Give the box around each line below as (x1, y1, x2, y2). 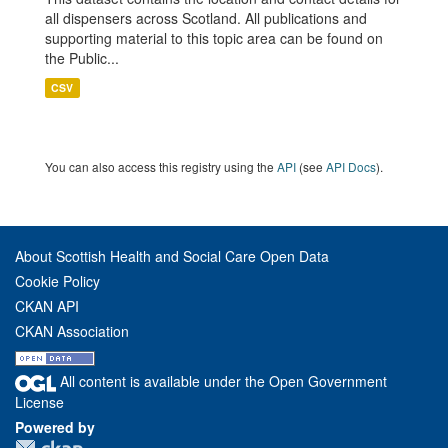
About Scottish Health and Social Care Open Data (15, 246, 329, 266)
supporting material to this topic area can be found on (45, 28, 383, 48)
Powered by (15, 416, 95, 437)
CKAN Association (15, 321, 129, 341)
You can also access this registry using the (45, 158, 277, 175)
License (15, 391, 64, 412)
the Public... (45, 48, 119, 68)
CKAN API (15, 296, 79, 316)
